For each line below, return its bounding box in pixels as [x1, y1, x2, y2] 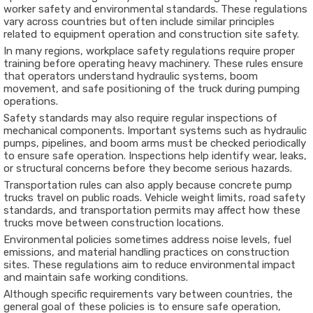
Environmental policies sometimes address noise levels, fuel [3, 233, 291, 247]
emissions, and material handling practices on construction [3, 246, 289, 259]
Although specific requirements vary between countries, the [3, 288, 293, 301]
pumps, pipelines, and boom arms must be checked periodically [3, 137, 306, 150]
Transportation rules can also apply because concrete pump [3, 179, 292, 192]
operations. [3, 95, 58, 108]
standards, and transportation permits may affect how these [3, 204, 300, 217]
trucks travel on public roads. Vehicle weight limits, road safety [3, 191, 305, 205]
